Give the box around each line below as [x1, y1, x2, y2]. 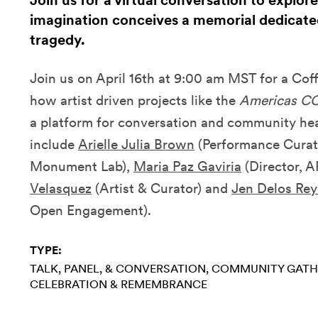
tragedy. [30, 31, 85, 49]
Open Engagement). [30, 202, 151, 219]
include [30, 136, 78, 153]
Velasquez [30, 180, 92, 197]
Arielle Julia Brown [78, 136, 194, 153]
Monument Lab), [30, 158, 133, 175]
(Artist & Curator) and [92, 180, 231, 197]
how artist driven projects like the [30, 92, 239, 109]
